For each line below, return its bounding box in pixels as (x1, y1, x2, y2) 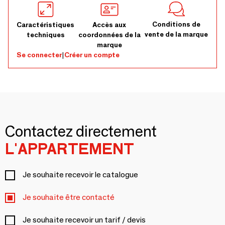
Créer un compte (64, 50, 120, 59)
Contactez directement (5, 122, 157, 141)
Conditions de (152, 20, 201, 29)
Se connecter (17, 50, 62, 59)
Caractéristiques (17, 20, 74, 29)
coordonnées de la (78, 30, 141, 39)
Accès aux (92, 20, 127, 29)
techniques (26, 30, 65, 39)
